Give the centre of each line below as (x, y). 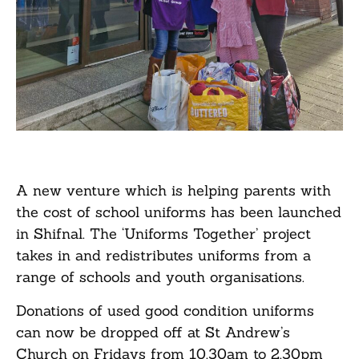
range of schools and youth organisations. (160, 277)
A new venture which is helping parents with (173, 191)
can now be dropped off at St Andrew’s (153, 332)
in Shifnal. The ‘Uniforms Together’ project (163, 234)
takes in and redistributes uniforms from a (163, 256)
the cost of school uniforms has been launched (179, 212)
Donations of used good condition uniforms (165, 310)
